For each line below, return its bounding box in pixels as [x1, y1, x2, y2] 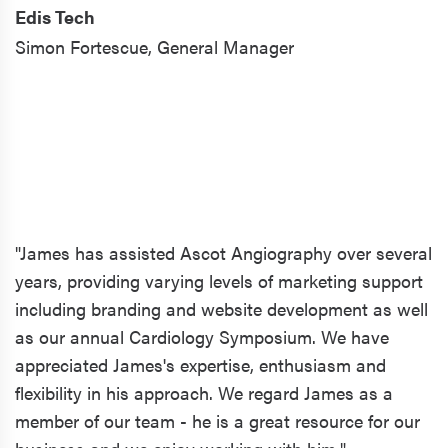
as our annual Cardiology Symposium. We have [15, 323, 389, 349]
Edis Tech [15, 3, 95, 29]
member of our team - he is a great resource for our [15, 407, 420, 433]
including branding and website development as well [15, 295, 428, 321]
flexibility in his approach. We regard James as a [15, 379, 393, 405]
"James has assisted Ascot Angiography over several [15, 239, 432, 265]
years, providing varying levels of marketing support [15, 267, 423, 293]
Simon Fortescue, [15, 33, 152, 59]
